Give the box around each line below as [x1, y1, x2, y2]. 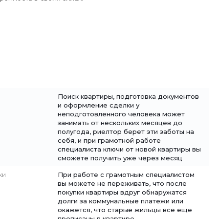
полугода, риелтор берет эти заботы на [58, 128, 194, 135]
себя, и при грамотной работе [58, 136, 161, 144]
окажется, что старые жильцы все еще [58, 206, 192, 214]
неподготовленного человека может [58, 110, 185, 118]
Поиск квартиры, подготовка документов [58, 92, 199, 100]
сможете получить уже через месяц [58, 154, 182, 162]
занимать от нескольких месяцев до [58, 119, 182, 127]
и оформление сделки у [58, 101, 139, 109]
